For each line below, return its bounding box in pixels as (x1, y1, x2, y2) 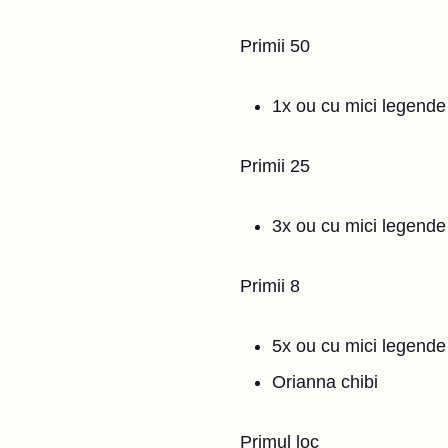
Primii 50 (240, 36, 315, 56)
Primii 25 (240, 156, 315, 176)
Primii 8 (240, 276, 305, 296)
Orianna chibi (272, 372, 378, 392)
